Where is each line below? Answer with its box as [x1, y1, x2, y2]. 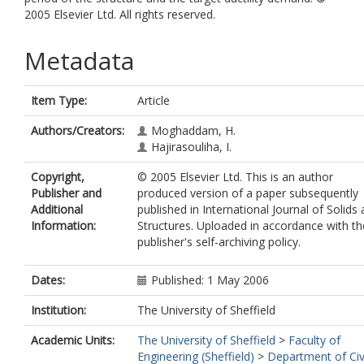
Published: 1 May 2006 [151, 272, 269, 288]
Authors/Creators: [31, 123, 124, 138]
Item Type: [31, 93, 87, 108]
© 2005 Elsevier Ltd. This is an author [137, 169, 333, 184]
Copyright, [31, 169, 84, 184]
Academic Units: [31, 332, 115, 348]
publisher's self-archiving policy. [137, 234, 301, 249]
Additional [31, 201, 83, 217]
